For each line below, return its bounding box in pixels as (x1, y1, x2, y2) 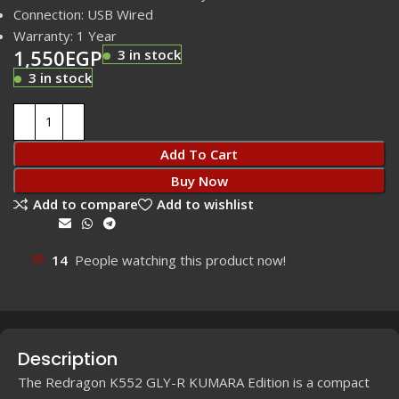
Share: (13, 215, 53, 233)
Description (18, 346, 118, 371)
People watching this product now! (75, 250, 286, 269)
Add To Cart (160, 144, 239, 163)
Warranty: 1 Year (13, 26, 117, 45)
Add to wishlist (156, 195, 254, 214)
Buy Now (170, 171, 228, 190)
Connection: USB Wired (13, 4, 153, 23)
